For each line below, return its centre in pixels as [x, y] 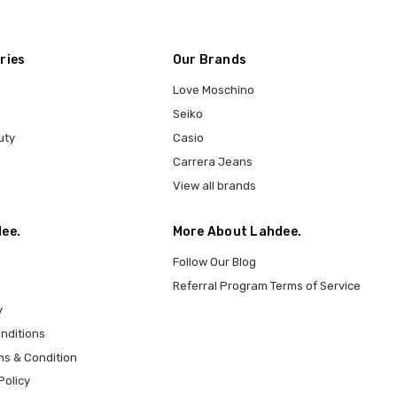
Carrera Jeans [212, 161]
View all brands [214, 185]
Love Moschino [213, 90]
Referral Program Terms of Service [266, 285]
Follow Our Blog [214, 261]
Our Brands [210, 59]
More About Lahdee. [237, 231]
